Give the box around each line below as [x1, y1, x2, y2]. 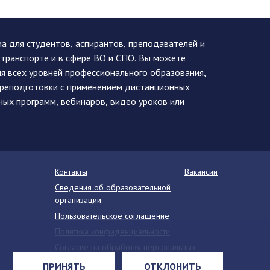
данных [55, 254, 83, 265]
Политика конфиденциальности [55, 226, 170, 237]
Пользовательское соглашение [55, 210, 169, 221]
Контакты [55, 166, 87, 177]
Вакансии [184, 166, 218, 177]
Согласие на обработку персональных [55, 242, 196, 253]
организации [55, 195, 101, 206]
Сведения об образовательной [55, 182, 171, 193]
